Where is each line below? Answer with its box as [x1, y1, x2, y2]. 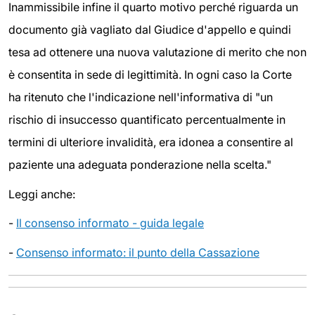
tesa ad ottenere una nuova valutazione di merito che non [8, 45, 307, 59]
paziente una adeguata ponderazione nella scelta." [8, 157, 271, 172]
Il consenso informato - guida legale [16, 216, 204, 231]
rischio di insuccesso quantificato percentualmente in [8, 112, 285, 127]
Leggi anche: [8, 186, 75, 201]
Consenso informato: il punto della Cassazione [16, 245, 259, 259]
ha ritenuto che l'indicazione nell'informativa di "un [8, 90, 273, 104]
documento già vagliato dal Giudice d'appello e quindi [8, 22, 291, 37]
